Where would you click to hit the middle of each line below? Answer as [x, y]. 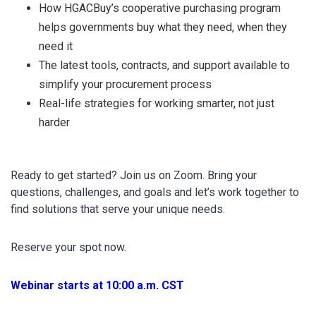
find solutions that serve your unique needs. [118, 209]
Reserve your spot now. [68, 248]
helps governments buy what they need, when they [163, 28]
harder [54, 123]
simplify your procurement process [125, 85]
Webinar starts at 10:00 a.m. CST [97, 286]
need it [56, 47]
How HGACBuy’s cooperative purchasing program [160, 8]
